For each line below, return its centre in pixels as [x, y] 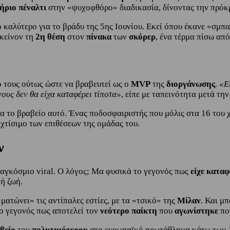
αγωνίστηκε [197, 210]
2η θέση [49, 37]
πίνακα [100, 37]
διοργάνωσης [191, 84]
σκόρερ [142, 37]
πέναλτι [33, 8]
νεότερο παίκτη [129, 210]
